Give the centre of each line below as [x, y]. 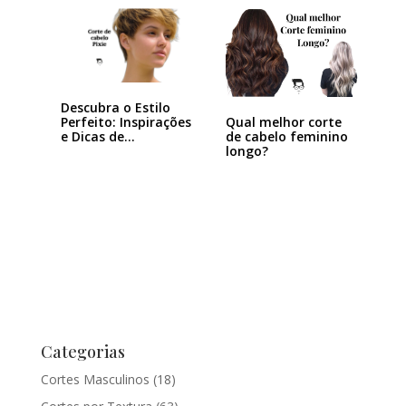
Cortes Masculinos [95, 380]
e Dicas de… [97, 137]
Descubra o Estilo [115, 108]
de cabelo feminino [286, 136]
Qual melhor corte [283, 121]
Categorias [82, 352]
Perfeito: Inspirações [126, 122]
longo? [246, 150]
